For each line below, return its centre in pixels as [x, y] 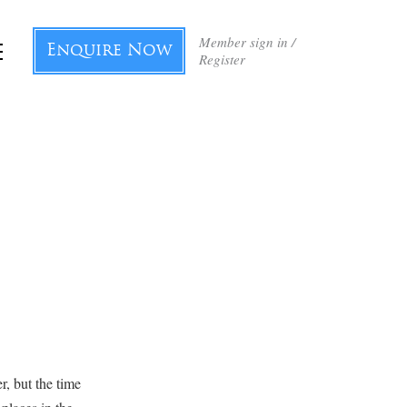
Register [222, 59]
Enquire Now [109, 51]
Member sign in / [247, 42]
